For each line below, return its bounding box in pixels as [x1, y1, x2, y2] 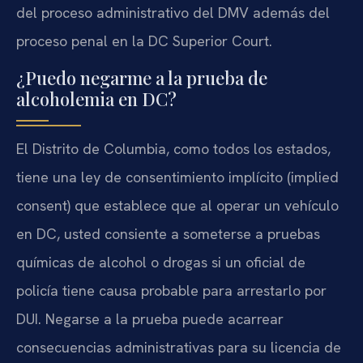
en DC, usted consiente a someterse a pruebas [16, 224, 320, 243]
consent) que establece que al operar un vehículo [16, 195, 339, 215]
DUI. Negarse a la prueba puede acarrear [16, 309, 284, 328]
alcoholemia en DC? [16, 86, 177, 111]
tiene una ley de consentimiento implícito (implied [16, 167, 339, 186]
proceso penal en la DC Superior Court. [16, 32, 272, 51]
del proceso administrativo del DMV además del [16, 3, 330, 23]
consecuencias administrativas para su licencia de [16, 337, 341, 357]
